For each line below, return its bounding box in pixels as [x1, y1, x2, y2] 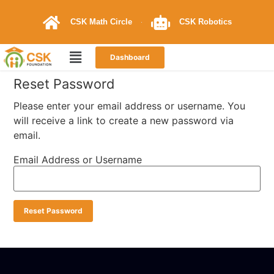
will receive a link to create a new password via [13, 114, 234, 127]
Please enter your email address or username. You [13, 99, 245, 112]
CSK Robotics [179, 17, 232, 26]
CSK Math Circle [70, 17, 132, 26]
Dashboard [110, 52, 150, 62]
